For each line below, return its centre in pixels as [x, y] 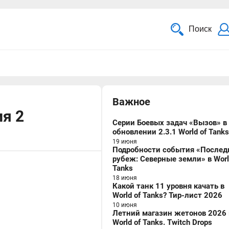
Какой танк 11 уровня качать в [168, 186]
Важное [131, 102]
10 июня [125, 205]
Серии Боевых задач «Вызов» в [170, 123]
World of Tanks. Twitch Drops [162, 222]
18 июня [125, 178]
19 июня [125, 142]
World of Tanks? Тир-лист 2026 [167, 195]
